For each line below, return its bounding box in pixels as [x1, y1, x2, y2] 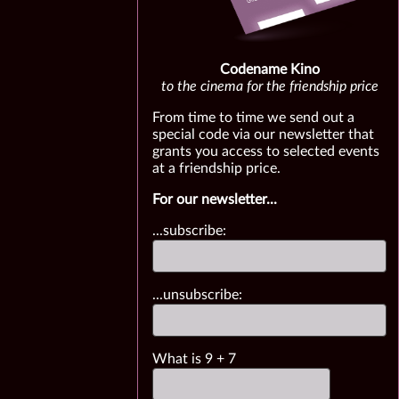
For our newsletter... [152, 192, 278, 207]
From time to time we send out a [152, 110, 355, 125]
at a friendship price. [152, 161, 281, 175]
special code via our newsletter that [152, 127, 375, 142]
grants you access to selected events [152, 144, 380, 159]
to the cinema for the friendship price [160, 79, 379, 94]
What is [152, 352, 206, 366]
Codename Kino [219, 62, 320, 77]
